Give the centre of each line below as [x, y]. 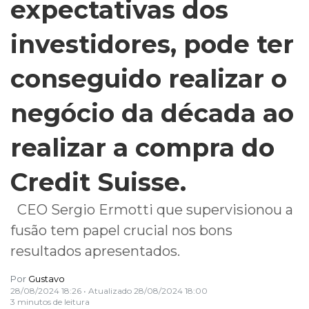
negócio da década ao [152, 113]
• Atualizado [108, 290]
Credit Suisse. [98, 182]
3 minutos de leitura [50, 301]
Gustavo [47, 278]
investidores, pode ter [152, 44]
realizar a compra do [142, 147]
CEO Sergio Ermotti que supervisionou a [152, 209]
